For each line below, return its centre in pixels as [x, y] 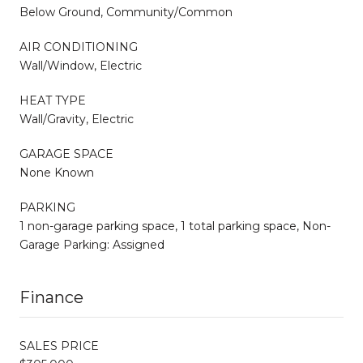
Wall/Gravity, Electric [77, 119]
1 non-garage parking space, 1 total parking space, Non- [175, 226]
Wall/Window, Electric [81, 65]
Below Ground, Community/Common [126, 12]
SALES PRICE [59, 346]
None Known [57, 172]
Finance [51, 297]
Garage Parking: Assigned [92, 244]
